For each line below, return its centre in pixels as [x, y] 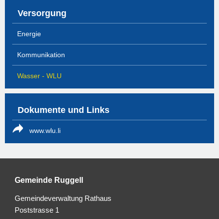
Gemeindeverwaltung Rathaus [63, 198]
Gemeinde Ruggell [49, 180]
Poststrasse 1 [37, 210]
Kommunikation [41, 55]
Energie [29, 34]
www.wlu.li [45, 131]
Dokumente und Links [63, 110]
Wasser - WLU [39, 76]
